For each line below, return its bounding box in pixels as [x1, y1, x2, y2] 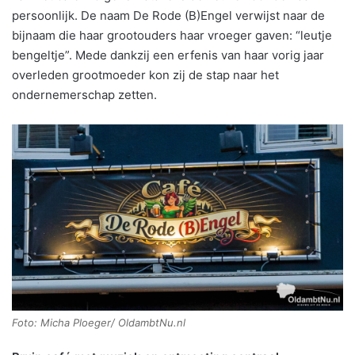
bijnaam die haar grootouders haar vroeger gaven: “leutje [12, 28, 332, 44]
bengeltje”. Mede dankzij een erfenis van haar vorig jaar [12, 48, 324, 63]
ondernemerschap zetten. [12, 87, 157, 103]
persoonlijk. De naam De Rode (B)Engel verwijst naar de [12, 8, 325, 24]
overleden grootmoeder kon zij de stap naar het [12, 67, 279, 83]
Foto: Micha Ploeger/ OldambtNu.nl [12, 316, 185, 330]
